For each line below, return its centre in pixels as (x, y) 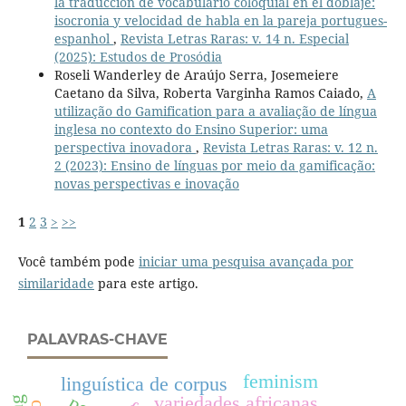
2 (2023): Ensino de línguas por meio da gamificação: (214, 165)
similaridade (56, 283)
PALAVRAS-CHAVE (97, 339)
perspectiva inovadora (125, 147)
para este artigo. (146, 283)
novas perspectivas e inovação (146, 183)
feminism (280, 382)
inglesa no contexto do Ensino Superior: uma (191, 129)
